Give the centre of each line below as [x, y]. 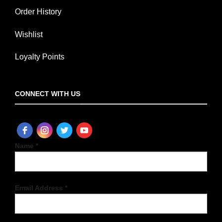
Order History [38, 11]
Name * [27, 145]
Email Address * [41, 188]
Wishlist [29, 34]
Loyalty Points [40, 57]
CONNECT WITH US [48, 94]
